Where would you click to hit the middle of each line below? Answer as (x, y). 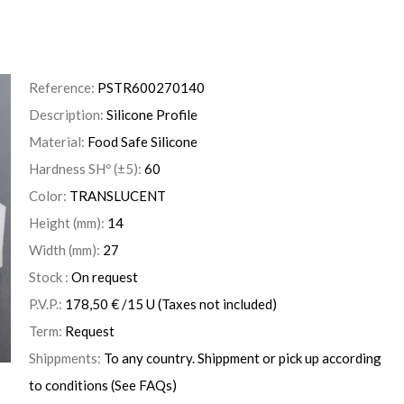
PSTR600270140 (151, 87)
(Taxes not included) (216, 303)
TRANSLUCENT (118, 195)
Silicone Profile (152, 114)
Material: (58, 141)
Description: (68, 114)
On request (105, 276)
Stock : (50, 276)
